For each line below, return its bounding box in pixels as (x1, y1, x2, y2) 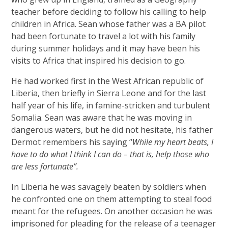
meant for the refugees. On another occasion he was (11, 206, 213, 217)
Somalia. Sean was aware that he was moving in (11, 112, 192, 123)
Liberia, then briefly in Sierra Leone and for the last (11, 88, 207, 99)
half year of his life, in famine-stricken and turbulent (11, 100, 211, 111)
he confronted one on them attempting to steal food (11, 193, 212, 205)
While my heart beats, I (132, 136, 214, 148)
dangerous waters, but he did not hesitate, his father (11, 124, 213, 135)
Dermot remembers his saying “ (11, 136, 133, 148)
